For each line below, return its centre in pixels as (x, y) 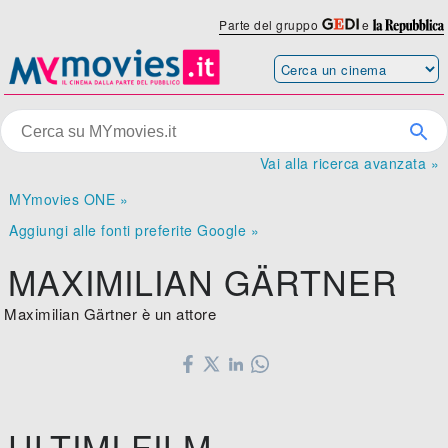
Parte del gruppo (270, 24)
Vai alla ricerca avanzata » (349, 163)
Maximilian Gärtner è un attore (110, 314)
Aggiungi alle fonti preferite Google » (134, 230)
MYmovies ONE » (69, 199)
